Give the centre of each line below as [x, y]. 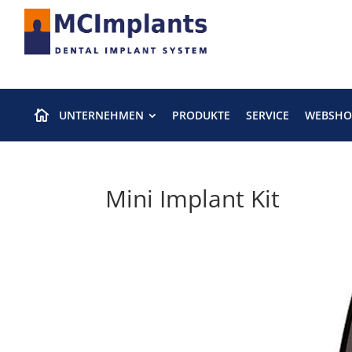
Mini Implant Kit [193, 198]
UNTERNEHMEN [102, 115]
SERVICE [268, 115]
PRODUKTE [202, 115]
